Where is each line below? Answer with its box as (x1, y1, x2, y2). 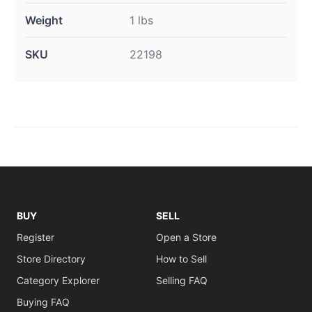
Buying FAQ (17, 296, 70, 308)
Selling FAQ (156, 274, 208, 286)
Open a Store (156, 231, 217, 243)
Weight (25, 13, 63, 27)
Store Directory (17, 253, 86, 265)
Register (17, 231, 54, 243)
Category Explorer (17, 274, 100, 286)
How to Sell (156, 253, 207, 265)
